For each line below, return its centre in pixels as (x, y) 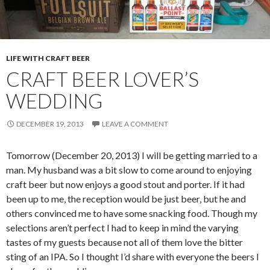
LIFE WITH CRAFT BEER (48, 58)
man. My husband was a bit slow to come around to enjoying (129, 169)
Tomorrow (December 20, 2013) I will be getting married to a (132, 155)
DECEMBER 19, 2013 (50, 124)
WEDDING (54, 100)
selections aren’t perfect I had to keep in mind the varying (122, 227)
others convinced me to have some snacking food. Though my (132, 213)
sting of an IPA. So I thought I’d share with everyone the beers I (133, 256)
